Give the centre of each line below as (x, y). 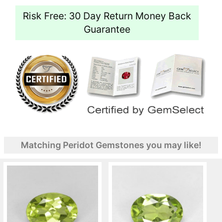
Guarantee (107, 29)
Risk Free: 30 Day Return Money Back (107, 16)
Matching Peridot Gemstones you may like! (111, 145)
